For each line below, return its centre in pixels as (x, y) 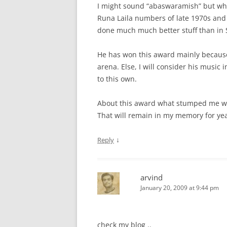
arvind (152, 177)
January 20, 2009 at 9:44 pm (180, 188)
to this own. (117, 79)
